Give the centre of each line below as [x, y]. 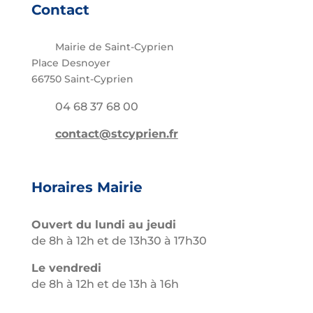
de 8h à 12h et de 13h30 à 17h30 [119, 241]
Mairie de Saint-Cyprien [113, 47]
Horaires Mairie [87, 188]
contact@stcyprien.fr [116, 134]
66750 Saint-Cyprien [82, 79]
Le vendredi [66, 268]
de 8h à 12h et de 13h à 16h [105, 284]
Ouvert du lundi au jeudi [103, 225]
